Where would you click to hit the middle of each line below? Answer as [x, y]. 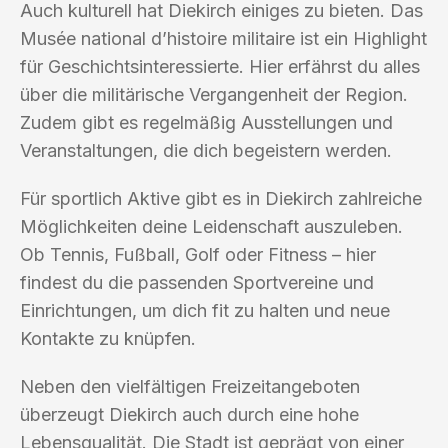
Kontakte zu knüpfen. [108, 338]
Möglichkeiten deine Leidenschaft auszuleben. [211, 226]
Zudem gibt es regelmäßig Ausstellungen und [206, 122]
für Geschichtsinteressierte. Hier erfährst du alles [220, 66]
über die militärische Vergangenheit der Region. [214, 94]
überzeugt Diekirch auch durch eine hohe [189, 414]
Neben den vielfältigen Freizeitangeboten [190, 386]
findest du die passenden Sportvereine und [197, 282]
